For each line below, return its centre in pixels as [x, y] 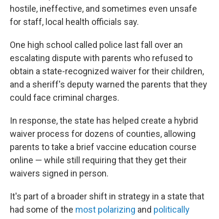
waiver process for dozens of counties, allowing [103, 134]
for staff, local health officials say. [74, 22]
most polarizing [105, 209]
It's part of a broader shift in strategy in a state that [107, 196]
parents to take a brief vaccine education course [103, 147]
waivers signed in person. [59, 173]
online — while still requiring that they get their [98, 160]
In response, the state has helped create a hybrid [104, 120]
